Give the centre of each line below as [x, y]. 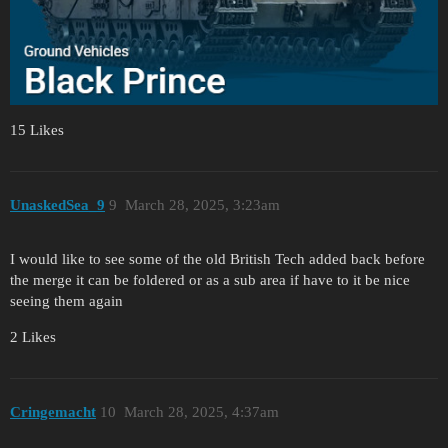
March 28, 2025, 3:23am [202, 204]
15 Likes [37, 130]
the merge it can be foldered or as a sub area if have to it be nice [210, 280]
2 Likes [33, 337]
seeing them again [66, 301]
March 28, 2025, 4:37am [201, 411]
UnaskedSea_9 [57, 204]
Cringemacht [53, 411]
